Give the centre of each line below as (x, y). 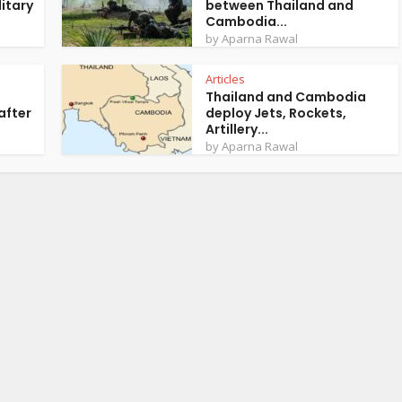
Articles (225, 79)
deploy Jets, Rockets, (276, 113)
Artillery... (237, 129)
